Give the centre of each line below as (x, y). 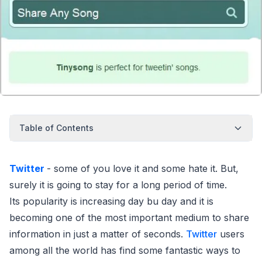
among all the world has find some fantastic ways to (125, 251)
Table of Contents (56, 128)
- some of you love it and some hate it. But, (143, 169)
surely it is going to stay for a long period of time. (118, 185)
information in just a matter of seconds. (98, 234)
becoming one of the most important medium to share (129, 218)
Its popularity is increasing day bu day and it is (111, 201)
